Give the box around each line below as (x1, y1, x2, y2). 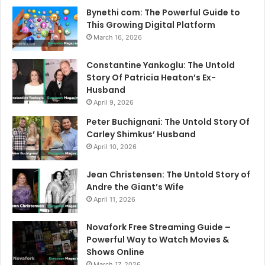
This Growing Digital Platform (86, 19, 215, 31)
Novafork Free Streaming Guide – (86, 221, 231, 234)
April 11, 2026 (93, 195, 135, 204)
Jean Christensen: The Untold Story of (86, 169, 250, 181)
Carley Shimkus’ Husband (86, 128, 196, 141)
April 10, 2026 (93, 143, 137, 151)
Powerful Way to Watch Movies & (86, 234, 229, 246)
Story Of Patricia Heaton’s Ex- (86, 72, 216, 84)
